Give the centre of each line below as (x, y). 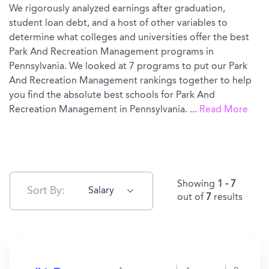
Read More (224, 110)
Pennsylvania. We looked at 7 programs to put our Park (128, 67)
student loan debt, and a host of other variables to (118, 23)
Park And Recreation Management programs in (111, 52)
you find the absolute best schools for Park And (112, 95)
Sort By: (46, 191)
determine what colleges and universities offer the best (129, 38)
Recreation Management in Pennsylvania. (99, 110)
